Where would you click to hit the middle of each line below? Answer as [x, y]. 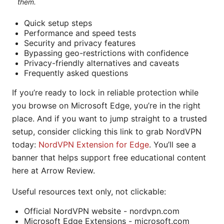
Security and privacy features [80, 43]
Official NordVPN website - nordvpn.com [102, 211]
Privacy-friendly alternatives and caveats [101, 63]
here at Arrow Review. [53, 171]
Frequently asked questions [76, 73]
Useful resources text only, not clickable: [89, 192]
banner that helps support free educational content [109, 158]
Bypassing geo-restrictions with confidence [106, 53]
